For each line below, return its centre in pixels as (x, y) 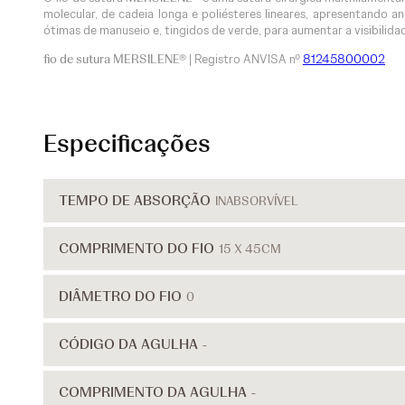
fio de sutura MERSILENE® (116, 59)
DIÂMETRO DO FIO (120, 296)
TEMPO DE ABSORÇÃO (135, 200)
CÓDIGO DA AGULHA (128, 344)
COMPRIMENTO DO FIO (137, 248)
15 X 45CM (250, 249)
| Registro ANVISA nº (246, 59)
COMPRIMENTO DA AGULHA (153, 392)
